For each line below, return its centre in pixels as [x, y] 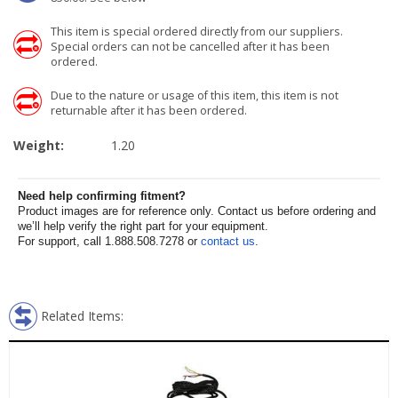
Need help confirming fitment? [102, 196]
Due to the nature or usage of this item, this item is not [195, 96]
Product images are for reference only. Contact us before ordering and [197, 211]
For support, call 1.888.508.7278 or [109, 241]
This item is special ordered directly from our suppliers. [197, 32]
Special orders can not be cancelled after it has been [190, 47]
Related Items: [82, 316]
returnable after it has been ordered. [149, 111]
